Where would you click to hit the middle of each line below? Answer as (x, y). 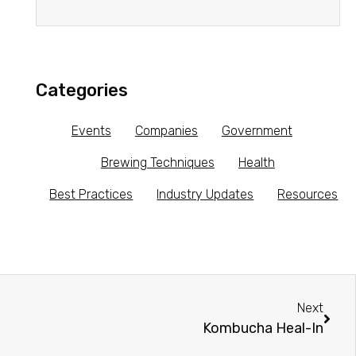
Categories (81, 90)
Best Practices (91, 194)
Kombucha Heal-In (263, 328)
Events (91, 131)
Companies (166, 131)
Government (257, 131)
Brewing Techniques (157, 163)
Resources (308, 194)
